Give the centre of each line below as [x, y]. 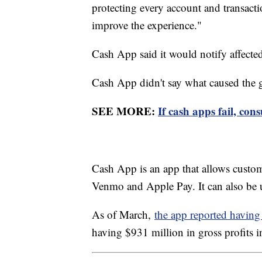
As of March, [123, 215]
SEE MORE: [125, 111]
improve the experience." [147, 25]
